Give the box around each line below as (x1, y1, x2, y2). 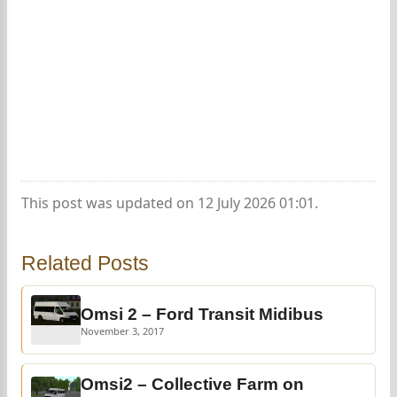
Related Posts (21, 252, 149, 276)
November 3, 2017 (81, 324, 164, 339)
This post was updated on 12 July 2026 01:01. (21, 193, 318, 214)
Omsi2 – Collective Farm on (81, 375, 304, 394)
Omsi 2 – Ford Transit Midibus (81, 305, 323, 324)
